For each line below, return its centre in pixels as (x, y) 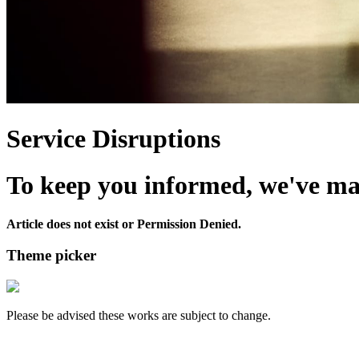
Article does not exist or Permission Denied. (124, 224)
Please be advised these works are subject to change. (139, 315)
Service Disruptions (113, 138)
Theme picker (51, 256)
